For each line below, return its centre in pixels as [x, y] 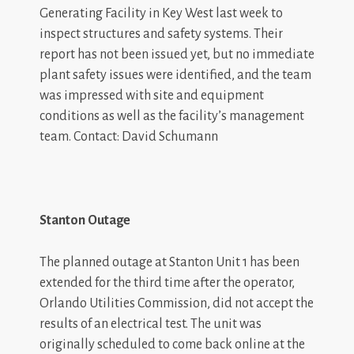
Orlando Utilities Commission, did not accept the [177, 303]
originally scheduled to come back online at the [172, 344]
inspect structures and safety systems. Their [161, 34]
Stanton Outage [85, 220]
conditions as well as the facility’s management [172, 116]
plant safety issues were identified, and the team [175, 75]
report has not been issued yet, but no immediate [177, 54]
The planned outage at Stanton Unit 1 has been [169, 262]
